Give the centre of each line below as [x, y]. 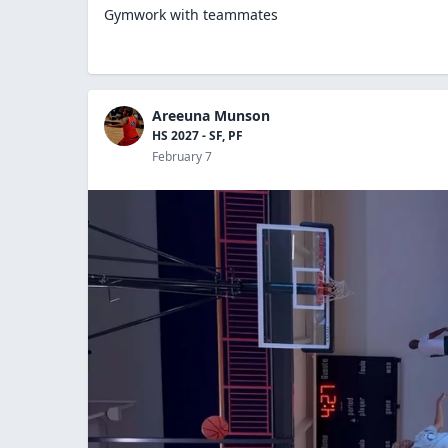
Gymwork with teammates [191, 14]
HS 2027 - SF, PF [197, 135]
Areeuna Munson [211, 115]
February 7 [182, 156]
